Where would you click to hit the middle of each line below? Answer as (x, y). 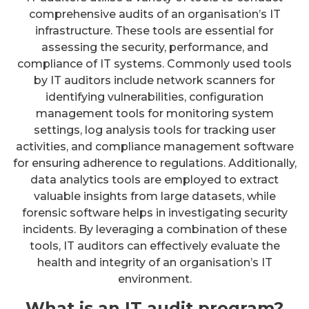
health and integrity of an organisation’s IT (154, 262)
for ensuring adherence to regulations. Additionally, (154, 163)
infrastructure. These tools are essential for (154, 30)
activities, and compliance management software (154, 146)
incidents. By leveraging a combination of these (154, 229)
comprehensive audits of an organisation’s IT (154, 14)
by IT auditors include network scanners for (154, 80)
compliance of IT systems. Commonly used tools (154, 63)
